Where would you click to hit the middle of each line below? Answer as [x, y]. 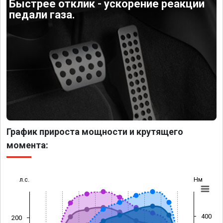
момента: [27, 145]
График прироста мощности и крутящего [95, 131]
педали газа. [42, 15]
